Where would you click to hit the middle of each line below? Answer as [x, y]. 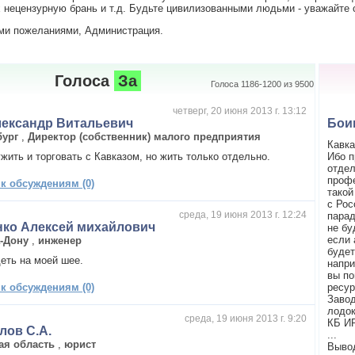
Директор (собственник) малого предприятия [145, 136]
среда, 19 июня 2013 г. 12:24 [242, 214]
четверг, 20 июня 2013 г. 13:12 [239, 111]
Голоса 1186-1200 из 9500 [262, 84]
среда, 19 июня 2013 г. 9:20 [245, 318]
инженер [60, 240]
